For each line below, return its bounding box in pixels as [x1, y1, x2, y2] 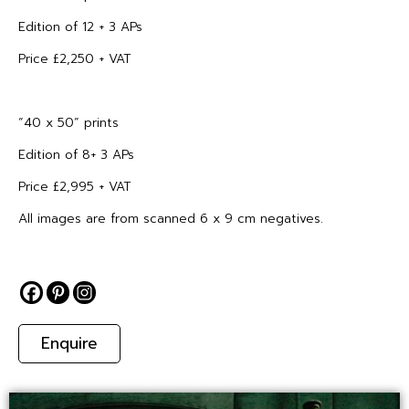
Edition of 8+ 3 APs [18, 145, 134, 164]
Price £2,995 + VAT [18, 177, 131, 196]
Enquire [41, 331, 98, 355]
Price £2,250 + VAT [18, 49, 131, 68]
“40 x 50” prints [18, 113, 119, 132]
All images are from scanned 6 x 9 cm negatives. [18, 209, 323, 228]
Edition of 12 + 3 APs [18, 17, 142, 37]
